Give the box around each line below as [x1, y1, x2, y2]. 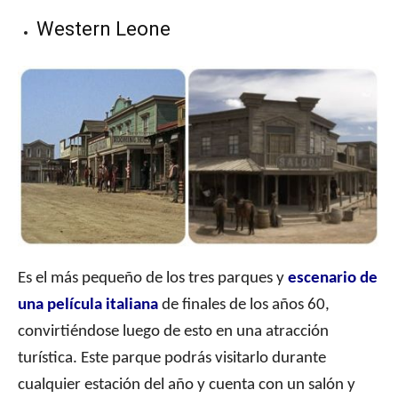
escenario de [288, 270, 378, 288]
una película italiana [18, 297, 158, 314]
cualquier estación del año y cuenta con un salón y [18, 377, 355, 394]
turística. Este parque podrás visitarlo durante [18, 350, 326, 368]
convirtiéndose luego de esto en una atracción [18, 323, 329, 341]
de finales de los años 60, [158, 297, 330, 314]
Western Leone [36, 18, 171, 41]
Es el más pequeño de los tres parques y [18, 270, 288, 288]
